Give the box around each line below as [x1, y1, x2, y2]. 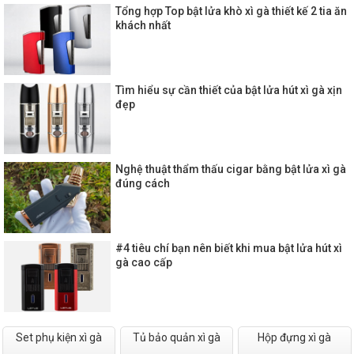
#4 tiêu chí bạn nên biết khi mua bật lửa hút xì [115, 241, 342, 254]
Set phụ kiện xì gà [16, 330, 103, 344]
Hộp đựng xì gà [258, 330, 332, 344]
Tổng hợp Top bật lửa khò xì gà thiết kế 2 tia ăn [115, 4, 347, 17]
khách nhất [115, 18, 171, 32]
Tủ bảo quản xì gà [133, 330, 221, 344]
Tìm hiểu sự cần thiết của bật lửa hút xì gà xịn [115, 83, 342, 96]
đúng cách [115, 176, 170, 190]
